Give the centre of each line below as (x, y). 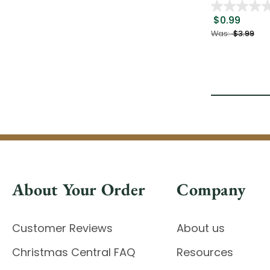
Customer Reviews (62, 228)
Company (211, 190)
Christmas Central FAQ (74, 253)
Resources (205, 253)
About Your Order (79, 190)
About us (201, 228)
